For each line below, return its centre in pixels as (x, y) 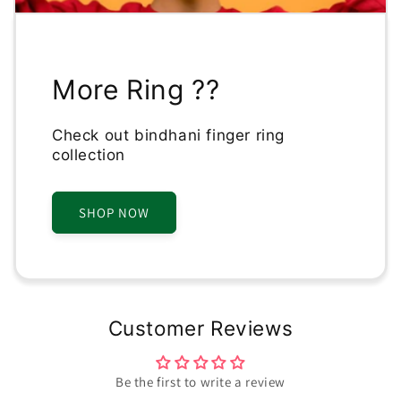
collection (89, 155)
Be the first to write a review (200, 382)
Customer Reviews (200, 328)
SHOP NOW (114, 212)
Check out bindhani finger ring (169, 136)
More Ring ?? (136, 90)
